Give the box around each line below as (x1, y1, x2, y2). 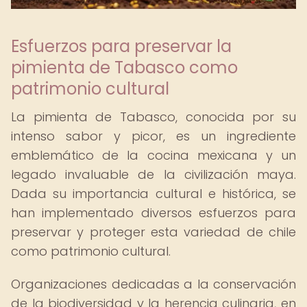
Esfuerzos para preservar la (11, 35, 232, 58)
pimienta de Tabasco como (11, 56, 238, 79)
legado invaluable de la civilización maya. (11, 166, 296, 183)
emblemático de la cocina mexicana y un (11, 147, 296, 164)
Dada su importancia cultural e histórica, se (11, 185, 296, 202)
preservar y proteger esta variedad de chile (11, 223, 296, 241)
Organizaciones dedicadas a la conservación (11, 275, 296, 293)
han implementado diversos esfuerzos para (11, 204, 296, 221)
